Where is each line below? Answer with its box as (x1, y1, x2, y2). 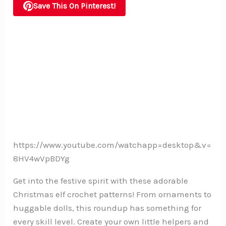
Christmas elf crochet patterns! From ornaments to (13, 189, 212, 200)
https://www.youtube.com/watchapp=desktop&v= (13, 140, 212, 150)
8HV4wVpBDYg (13, 153, 70, 164)
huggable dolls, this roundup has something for (13, 203, 202, 213)
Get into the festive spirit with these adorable (13, 176, 189, 186)
